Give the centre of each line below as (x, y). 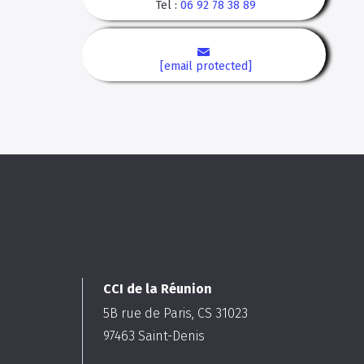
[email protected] (206, 66)
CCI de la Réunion (157, 289)
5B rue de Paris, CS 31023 (175, 313)
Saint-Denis (171, 336)
